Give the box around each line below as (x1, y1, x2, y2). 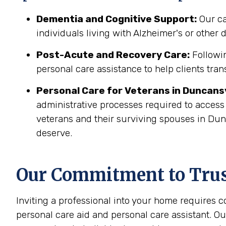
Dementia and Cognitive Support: (36, 13, 197, 25)
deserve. (36, 127, 72, 139)
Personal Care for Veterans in (36, 85, 181, 96)
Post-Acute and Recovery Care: (36, 49, 190, 61)
